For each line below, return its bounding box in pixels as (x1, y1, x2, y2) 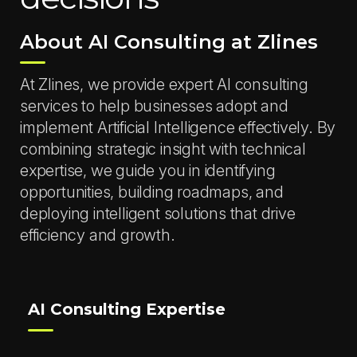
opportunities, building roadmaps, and (20, 182, 284, 202)
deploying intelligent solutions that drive (20, 204, 296, 223)
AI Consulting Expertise (28, 300, 226, 319)
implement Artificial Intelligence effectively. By (20, 118, 336, 137)
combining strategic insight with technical (20, 139, 306, 159)
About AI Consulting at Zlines (20, 30, 318, 53)
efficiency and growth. (20, 226, 175, 245)
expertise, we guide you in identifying (20, 161, 276, 180)
